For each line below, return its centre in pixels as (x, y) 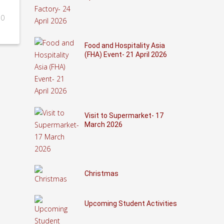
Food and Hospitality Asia (124, 45)
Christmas (101, 173)
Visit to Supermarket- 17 (124, 115)
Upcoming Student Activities (130, 203)
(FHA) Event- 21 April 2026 (125, 54)
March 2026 (103, 124)
